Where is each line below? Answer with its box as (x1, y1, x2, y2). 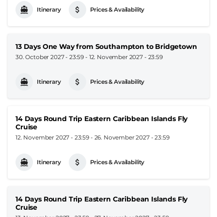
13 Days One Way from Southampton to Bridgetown (15, 42, 197, 51)
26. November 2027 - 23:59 (94, 133, 170, 141)
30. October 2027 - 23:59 (15, 53, 84, 61)
